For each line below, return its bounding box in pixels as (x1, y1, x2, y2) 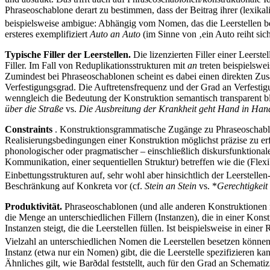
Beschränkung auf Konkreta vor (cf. (5, 181, 145, 192)
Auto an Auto (90, 28, 143, 39)
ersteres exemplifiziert (5, 28, 90, 39)
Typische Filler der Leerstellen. (5, 49, 131, 60)
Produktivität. (5, 201, 64, 212)
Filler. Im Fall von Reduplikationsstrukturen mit (5, 60, 187, 71)
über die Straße (5, 103, 63, 114)
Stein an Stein (145, 181, 196, 192)
